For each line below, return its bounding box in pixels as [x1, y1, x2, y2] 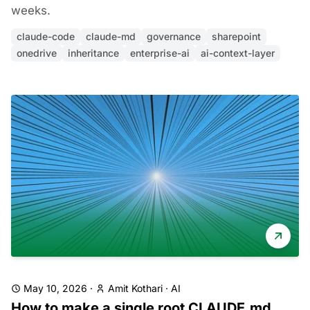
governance [147, 30, 201, 42]
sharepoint [212, 30, 261, 42]
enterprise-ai [130, 47, 190, 59]
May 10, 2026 [24, 282, 87, 294]
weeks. [11, 3, 51, 17]
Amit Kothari [108, 282, 163, 294]
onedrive [17, 47, 57, 59]
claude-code [17, 30, 75, 42]
